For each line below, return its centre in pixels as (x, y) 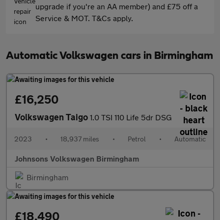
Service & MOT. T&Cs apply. (84, 18)
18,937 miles (80, 139)
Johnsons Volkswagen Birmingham (77, 158)
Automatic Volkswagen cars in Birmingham (110, 55)
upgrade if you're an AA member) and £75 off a (117, 6)
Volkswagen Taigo (52, 117)
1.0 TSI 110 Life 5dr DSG (131, 117)
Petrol (137, 139)
